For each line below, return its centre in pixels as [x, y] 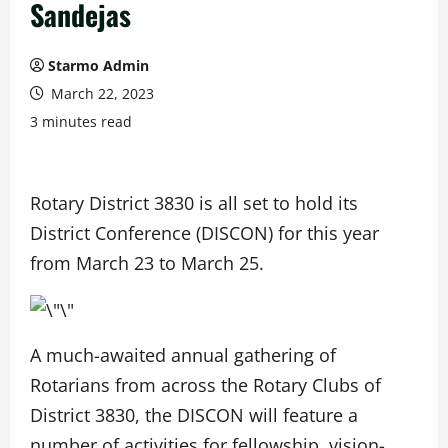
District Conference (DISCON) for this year [204, 233]
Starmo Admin [98, 65]
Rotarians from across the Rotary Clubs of [205, 385]
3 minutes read [81, 121]
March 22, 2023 [100, 93]
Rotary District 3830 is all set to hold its [194, 203]
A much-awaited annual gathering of [183, 355]
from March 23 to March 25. [147, 263]
